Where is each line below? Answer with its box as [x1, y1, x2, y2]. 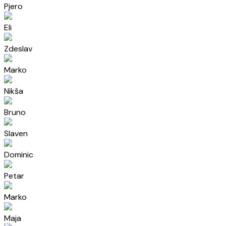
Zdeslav [4, 43, 32, 54]
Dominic [4, 149, 33, 160]
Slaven [4, 128, 28, 139]
